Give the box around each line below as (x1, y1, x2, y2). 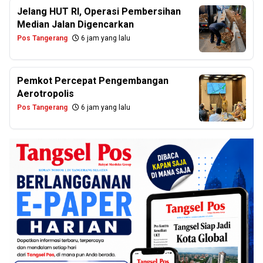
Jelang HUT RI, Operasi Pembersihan (17, 6, 181, 17)
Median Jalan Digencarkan (17, 19, 134, 30)
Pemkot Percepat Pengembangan (17, 75, 168, 86)
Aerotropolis (17, 88, 74, 99)
